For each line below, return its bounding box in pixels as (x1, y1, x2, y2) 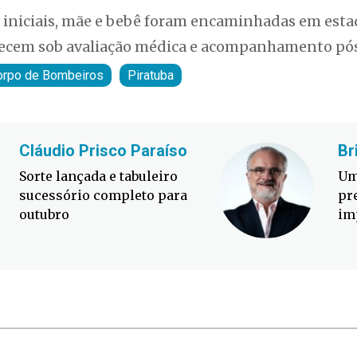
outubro (19, 206, 69, 222)
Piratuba (127, 67, 174, 83)
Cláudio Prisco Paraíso (19, 140, 187, 160)
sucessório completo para (19, 186, 187, 203)
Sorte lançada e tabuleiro (19, 167, 178, 184)
